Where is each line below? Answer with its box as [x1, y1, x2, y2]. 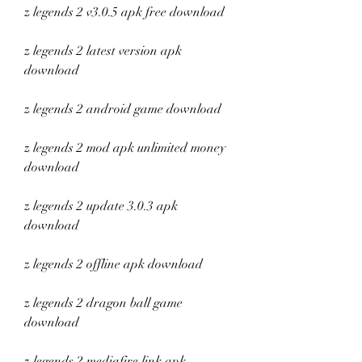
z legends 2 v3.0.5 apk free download [24, 4, 225, 20]
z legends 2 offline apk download [24, 256, 203, 272]
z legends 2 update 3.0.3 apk [24, 198, 178, 214]
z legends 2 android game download [24, 101, 221, 117]
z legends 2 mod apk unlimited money [24, 140, 225, 156]
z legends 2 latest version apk [24, 43, 182, 59]
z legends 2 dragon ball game [24, 295, 183, 311]
